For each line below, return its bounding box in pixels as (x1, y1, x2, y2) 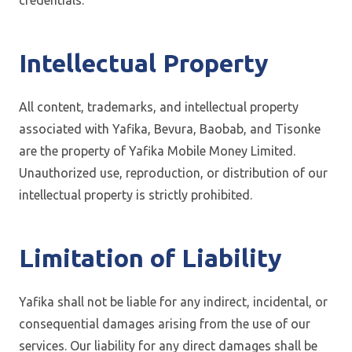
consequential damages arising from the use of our (19, 317, 310, 331)
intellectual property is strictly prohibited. (19, 188, 252, 202)
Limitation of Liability (19, 244, 282, 272)
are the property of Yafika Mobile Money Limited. (19, 144, 295, 158)
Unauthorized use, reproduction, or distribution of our (19, 166, 328, 180)
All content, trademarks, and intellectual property (19, 100, 299, 114)
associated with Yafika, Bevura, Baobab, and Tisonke (19, 122, 321, 136)
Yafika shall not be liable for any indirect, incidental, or (19, 295, 328, 309)
